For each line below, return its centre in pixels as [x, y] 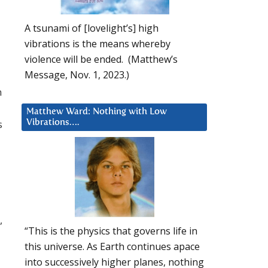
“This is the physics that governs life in [111, 231]
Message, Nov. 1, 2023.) [77, 74]
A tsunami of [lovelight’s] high [92, 28]
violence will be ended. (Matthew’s [101, 59]
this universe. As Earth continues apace [112, 247]
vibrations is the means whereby [98, 43]
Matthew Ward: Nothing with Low [97, 111]
